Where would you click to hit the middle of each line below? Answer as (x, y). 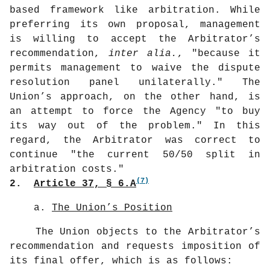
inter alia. (143, 54)
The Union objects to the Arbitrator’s (135, 232)
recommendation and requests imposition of (135, 247)
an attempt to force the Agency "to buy (135, 112)
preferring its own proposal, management (135, 25)
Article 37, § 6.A (85, 184)
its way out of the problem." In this (135, 126)
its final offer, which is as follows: (121, 261)
